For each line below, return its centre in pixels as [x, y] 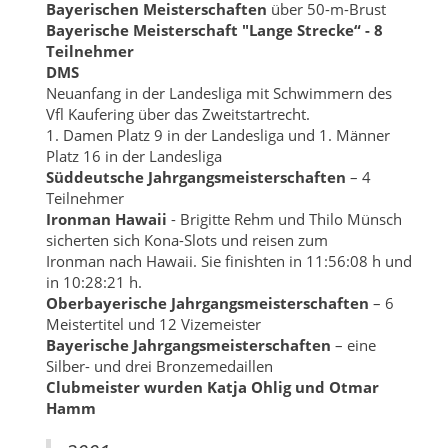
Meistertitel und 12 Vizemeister [153, 323]
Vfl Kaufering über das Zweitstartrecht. [177, 113]
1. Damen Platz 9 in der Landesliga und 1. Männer [217, 134]
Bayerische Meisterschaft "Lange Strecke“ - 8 [214, 29]
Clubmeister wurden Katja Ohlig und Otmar [212, 386]
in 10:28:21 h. [95, 281]
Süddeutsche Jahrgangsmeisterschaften [195, 176]
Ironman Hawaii [106, 218]
